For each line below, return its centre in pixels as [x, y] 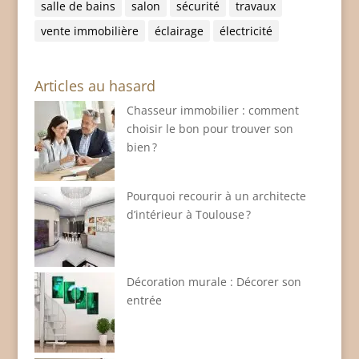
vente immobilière [89, 31]
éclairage [179, 31]
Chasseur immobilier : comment [212, 111]
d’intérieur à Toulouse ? [188, 215]
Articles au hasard [95, 86]
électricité [246, 31]
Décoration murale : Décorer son [214, 282]
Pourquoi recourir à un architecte [216, 196]
